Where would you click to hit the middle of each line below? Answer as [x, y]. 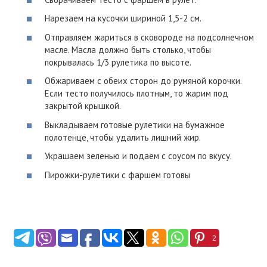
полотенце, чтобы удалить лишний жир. [123, 137]
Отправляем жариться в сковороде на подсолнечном [149, 37]
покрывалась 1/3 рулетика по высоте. [118, 62]
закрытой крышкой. [83, 106]
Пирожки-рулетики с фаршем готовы [117, 175]
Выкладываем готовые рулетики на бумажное [135, 125]
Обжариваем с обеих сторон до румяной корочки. [143, 81]
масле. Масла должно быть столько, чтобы [128, 49]
